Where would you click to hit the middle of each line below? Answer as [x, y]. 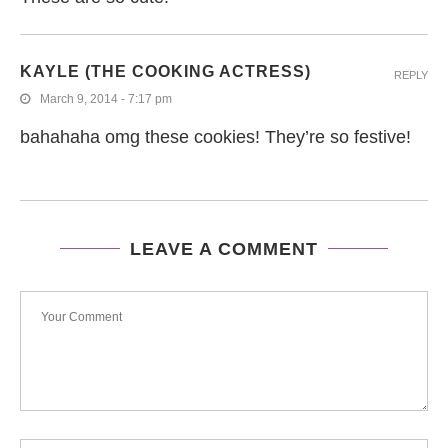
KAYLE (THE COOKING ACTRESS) [165, 71]
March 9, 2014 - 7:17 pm [106, 98]
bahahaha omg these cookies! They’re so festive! [215, 136]
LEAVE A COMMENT [224, 248]
